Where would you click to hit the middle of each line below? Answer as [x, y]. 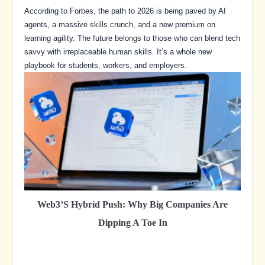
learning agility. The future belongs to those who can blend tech [132, 38]
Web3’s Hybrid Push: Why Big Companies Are [132, 205]
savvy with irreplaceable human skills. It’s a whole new [118, 52]
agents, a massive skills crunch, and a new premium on [120, 25]
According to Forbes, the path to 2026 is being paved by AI [125, 11]
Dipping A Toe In [132, 223]
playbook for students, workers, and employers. [106, 66]
